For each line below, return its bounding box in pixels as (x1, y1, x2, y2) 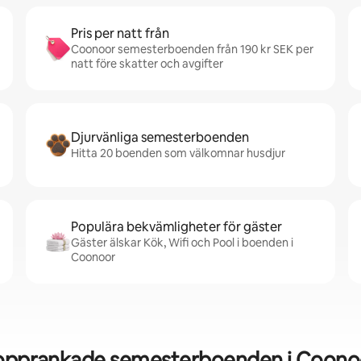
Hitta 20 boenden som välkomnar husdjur (71, 146, 285, 160)
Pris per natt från (71, 25, 169, 42)
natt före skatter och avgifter (71, 56, 223, 71)
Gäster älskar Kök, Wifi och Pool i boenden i (71, 235, 293, 250)
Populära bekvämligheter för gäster (71, 218, 282, 235)
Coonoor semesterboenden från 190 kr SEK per (71, 42, 313, 56)
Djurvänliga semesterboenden (71, 129, 249, 146)
